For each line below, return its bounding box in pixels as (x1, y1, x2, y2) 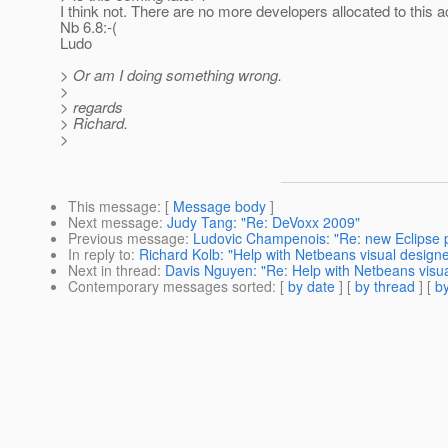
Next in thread (68, 260, 157, 281)
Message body (173, 196, 266, 217)
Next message (68, 212, 159, 233)
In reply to (68, 244, 131, 265)
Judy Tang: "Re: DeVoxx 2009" (167, 212, 360, 233)
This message (68, 196, 157, 217)
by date (288, 276, 335, 297)
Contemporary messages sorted (68, 276, 272, 297)
